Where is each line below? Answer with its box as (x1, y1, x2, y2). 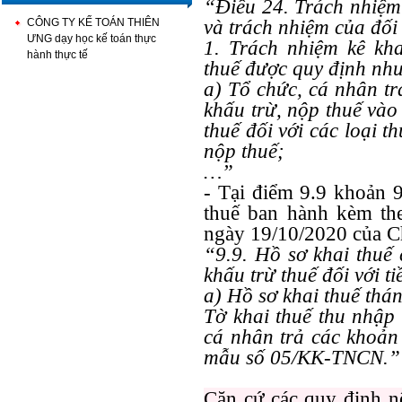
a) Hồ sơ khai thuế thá (204, 284, 392, 307)
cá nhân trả (204, 326, 305, 348)
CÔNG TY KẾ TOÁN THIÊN (27, 16, 160, 29)
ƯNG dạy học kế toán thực (27, 32, 156, 45)
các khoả (304, 326, 389, 348)
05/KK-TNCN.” (265, 346, 400, 369)
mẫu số (204, 346, 265, 369)
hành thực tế (27, 48, 88, 61)
